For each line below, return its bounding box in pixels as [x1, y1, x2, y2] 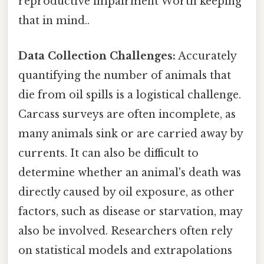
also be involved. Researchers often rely [18, 224, 232, 237]
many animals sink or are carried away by [18, 127, 243, 140]
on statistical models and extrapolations [18, 243, 232, 257]
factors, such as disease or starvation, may [18, 204, 242, 218]
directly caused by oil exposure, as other [18, 185, 235, 199]
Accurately [176, 49, 236, 62]
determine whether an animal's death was [18, 166, 241, 179]
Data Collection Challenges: [18, 49, 176, 62]
